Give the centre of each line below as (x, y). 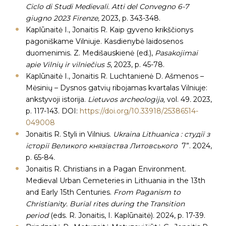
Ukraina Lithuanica (146, 134)
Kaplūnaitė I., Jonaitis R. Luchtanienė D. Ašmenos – (115, 76)
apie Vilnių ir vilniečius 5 (68, 65)
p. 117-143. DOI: (53, 111)
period (37, 215)
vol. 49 (178, 99)
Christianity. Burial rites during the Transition (105, 204)
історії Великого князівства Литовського (104, 146)
